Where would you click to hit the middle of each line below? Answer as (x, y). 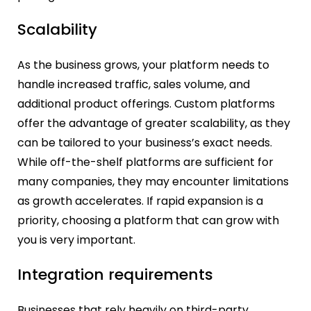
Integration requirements (115, 274)
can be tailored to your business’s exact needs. (145, 143)
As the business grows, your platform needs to (143, 65)
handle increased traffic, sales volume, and (134, 85)
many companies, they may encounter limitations (153, 182)
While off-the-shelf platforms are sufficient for (145, 162)
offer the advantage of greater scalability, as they (154, 124)
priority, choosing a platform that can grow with (148, 221)
